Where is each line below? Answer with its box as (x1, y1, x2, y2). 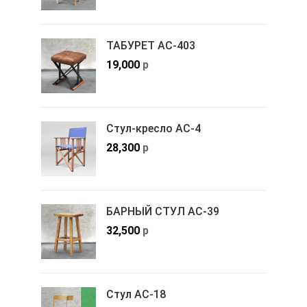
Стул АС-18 (106, 287, 166, 301)
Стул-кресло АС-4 (106, 121, 201, 135)
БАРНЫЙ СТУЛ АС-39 (106, 204, 219, 218)
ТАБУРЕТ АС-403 (106, 38, 195, 52)
